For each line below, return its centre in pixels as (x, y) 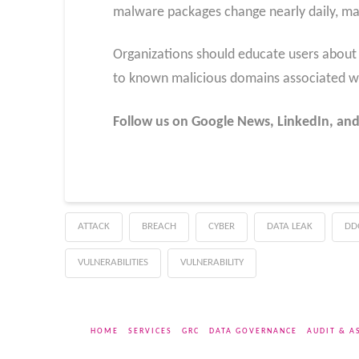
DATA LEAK (289, 226)
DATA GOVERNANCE (253, 331)
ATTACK (93, 226)
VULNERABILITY (212, 262)
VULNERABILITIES (113, 262)
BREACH (159, 226)
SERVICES (150, 331)
